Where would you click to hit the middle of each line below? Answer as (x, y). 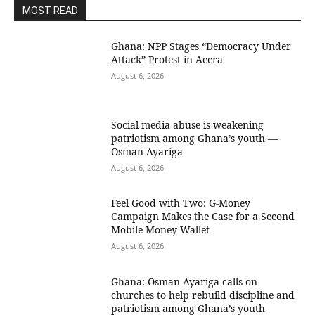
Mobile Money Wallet (161, 230)
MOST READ (50, 11)
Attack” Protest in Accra (167, 59)
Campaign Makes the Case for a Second (203, 217)
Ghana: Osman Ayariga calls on (185, 282)
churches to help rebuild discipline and (203, 295)
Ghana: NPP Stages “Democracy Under (201, 46)
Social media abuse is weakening (188, 124)
